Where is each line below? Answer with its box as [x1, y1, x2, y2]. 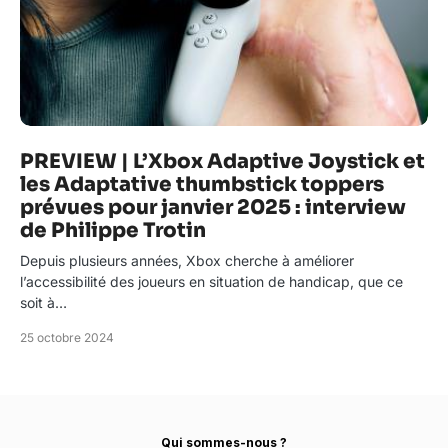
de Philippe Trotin [20, 218, 206, 243]
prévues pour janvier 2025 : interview [20, 195, 406, 220]
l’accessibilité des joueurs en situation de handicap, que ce [20, 273, 403, 290]
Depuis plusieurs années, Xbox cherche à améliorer [20, 252, 354, 269]
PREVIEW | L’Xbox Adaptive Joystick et [20, 149, 425, 174]
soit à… [20, 294, 67, 311]
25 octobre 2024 [20, 330, 114, 345]
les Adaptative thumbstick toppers [20, 172, 384, 197]
